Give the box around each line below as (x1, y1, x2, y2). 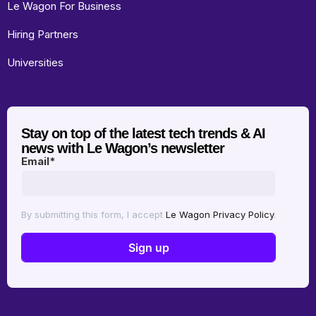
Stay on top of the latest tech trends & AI (21, 125, 265, 141)
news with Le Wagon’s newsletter (21, 140, 224, 156)
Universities (7, 55, 63, 69)
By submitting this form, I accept (21, 208, 166, 220)
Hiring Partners (7, 27, 78, 41)
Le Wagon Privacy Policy (166, 208, 274, 220)
